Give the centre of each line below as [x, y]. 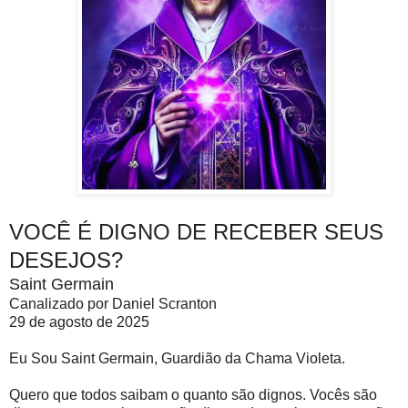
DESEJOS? [66, 260]
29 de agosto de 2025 [79, 322]
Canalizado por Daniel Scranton [113, 304]
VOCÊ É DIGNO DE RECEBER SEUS [196, 232]
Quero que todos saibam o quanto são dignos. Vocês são [193, 395]
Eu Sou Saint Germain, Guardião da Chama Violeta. [177, 359]
